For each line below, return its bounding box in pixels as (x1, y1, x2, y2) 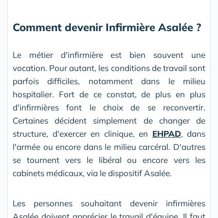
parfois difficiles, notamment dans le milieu (13, 76, 205, 87)
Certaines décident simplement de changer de (13, 115, 205, 126)
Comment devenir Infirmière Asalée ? (13, 20, 201, 35)
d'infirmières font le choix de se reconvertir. (13, 102, 205, 113)
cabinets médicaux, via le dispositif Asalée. (13, 168, 172, 179)
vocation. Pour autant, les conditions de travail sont (13, 63, 205, 73)
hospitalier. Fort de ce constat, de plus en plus (13, 89, 205, 100)
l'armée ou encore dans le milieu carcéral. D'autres (13, 142, 205, 152)
